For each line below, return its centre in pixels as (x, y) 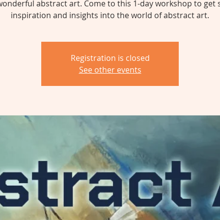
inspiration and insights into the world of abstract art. (110, 15)
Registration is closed (110, 58)
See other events (110, 70)
